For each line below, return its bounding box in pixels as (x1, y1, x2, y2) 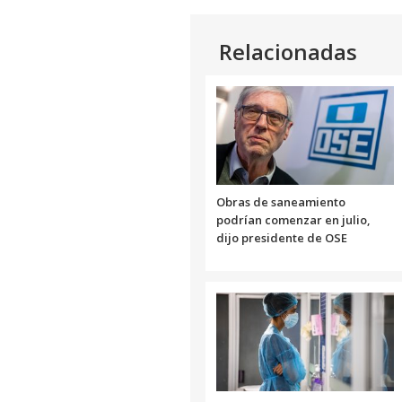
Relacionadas (219, 36, 357, 66)
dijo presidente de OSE (216, 229, 347, 246)
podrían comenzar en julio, (216, 211, 370, 228)
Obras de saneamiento (216, 193, 345, 210)
